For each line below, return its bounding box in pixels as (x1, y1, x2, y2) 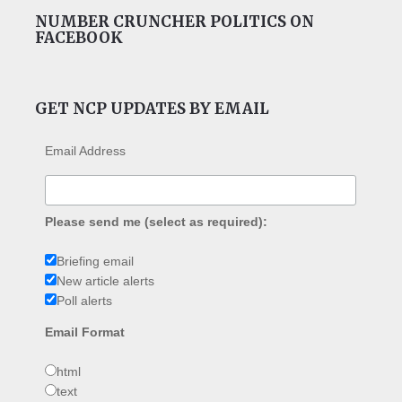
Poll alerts (57, 293, 113, 309)
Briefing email (57, 254, 135, 269)
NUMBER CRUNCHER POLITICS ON (34, 11, 314, 31)
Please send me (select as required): (45, 214, 268, 230)
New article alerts (57, 274, 155, 289)
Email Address (45, 143, 127, 158)
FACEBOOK (34, 27, 123, 48)
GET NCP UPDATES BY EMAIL (34, 98, 269, 118)
